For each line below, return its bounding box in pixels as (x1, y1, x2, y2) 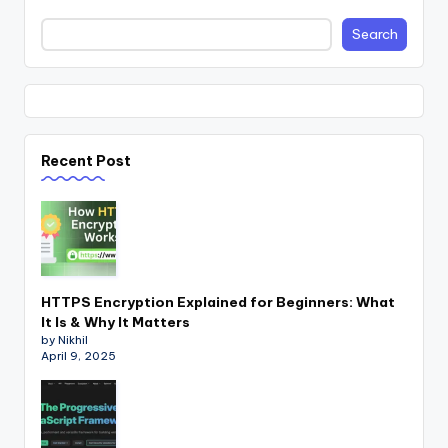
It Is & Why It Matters (41, 313, 190, 331)
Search (351, 25, 398, 44)
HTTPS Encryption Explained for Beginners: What (41, 293, 395, 311)
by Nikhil (41, 333, 88, 347)
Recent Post (41, 152, 131, 171)
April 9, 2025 (41, 349, 116, 363)
